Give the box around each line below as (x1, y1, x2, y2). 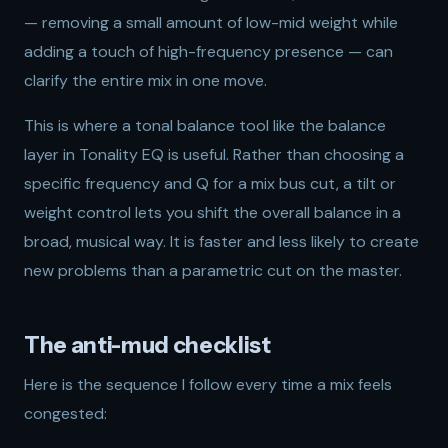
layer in (24, 144, 79, 165)
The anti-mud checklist (24, 331, 271, 359)
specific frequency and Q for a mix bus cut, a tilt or (24, 173, 396, 194)
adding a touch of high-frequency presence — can (24, 41, 393, 62)
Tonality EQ (79, 144, 164, 165)
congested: (24, 403, 107, 424)
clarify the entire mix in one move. (24, 70, 267, 91)
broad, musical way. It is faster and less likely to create (24, 231, 419, 252)
